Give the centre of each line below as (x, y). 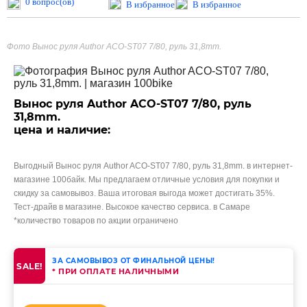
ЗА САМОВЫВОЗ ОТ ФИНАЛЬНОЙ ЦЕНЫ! (134, 261)
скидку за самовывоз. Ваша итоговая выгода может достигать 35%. (144, 193)
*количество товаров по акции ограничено (96, 221)
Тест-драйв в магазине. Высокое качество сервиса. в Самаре (132, 207)
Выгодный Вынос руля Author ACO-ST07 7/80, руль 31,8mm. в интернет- (153, 166)
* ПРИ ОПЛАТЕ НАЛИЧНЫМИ (115, 271)
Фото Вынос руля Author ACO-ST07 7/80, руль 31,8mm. (114, 47)
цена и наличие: (62, 130)
